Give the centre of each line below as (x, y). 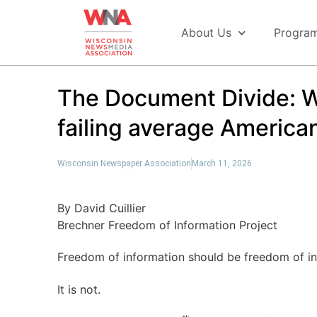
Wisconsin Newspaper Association (124, 163)
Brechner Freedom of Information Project (167, 225)
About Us (206, 33)
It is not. (79, 289)
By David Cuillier (101, 208)
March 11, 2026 (221, 163)
